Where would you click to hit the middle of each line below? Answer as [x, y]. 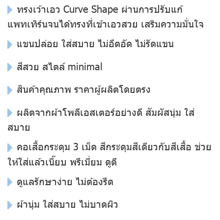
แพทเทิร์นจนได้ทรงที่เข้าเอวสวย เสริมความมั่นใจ [106, 23]
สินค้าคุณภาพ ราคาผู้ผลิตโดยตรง [84, 89]
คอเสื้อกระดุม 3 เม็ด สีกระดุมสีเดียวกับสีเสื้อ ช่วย [114, 146]
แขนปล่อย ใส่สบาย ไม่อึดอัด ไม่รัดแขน [95, 43]
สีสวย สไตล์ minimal [60, 66]
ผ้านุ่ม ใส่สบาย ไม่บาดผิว [68, 204]
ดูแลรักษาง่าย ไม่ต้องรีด [65, 180]
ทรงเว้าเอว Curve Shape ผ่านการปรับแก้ [100, 8]
